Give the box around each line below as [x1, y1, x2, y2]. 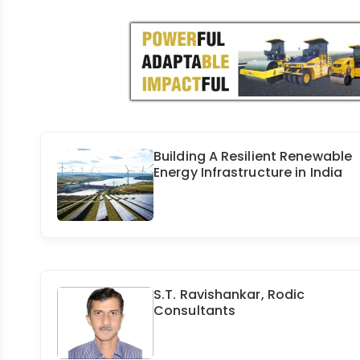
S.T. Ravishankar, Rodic [153, 285, 305, 305]
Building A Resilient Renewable [153, 147, 353, 166]
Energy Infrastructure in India [153, 163, 343, 182]
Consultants [153, 301, 236, 321]
